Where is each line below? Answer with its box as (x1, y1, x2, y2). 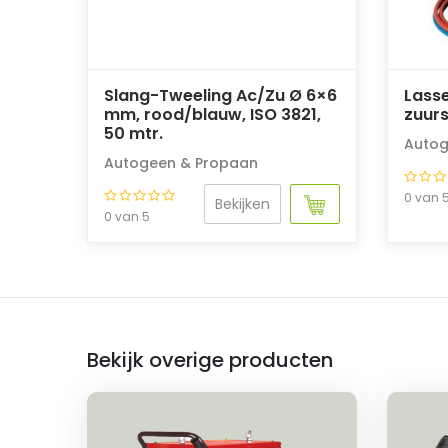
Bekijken (215, 194, 270, 214)
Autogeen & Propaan (104, 153, 258, 173)
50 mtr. (104, 122, 163, 145)
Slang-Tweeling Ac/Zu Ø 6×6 (104, 84, 337, 107)
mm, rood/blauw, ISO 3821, (104, 103, 321, 126)
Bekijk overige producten (87, 346, 333, 374)
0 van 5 (104, 208, 150, 225)
